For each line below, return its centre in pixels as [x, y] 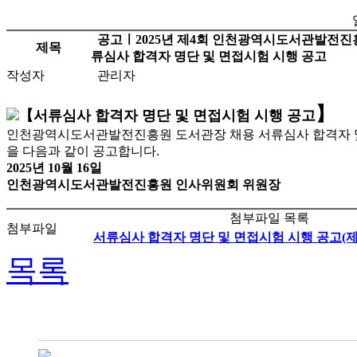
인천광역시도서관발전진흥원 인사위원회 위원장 [143, 184]
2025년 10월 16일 [54, 167]
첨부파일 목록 [269, 218]
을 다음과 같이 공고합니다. [83, 151]
